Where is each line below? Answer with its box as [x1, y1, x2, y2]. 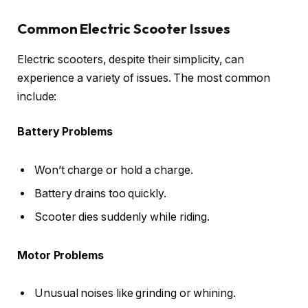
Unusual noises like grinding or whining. [34, 287, 236, 300]
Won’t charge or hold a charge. [34, 163, 193, 177]
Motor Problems [17, 248, 104, 262]
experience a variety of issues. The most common [17, 71, 271, 85]
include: [17, 89, 57, 103]
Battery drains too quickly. [34, 186, 166, 200]
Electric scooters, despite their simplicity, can [17, 52, 245, 66]
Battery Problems [17, 125, 113, 139]
